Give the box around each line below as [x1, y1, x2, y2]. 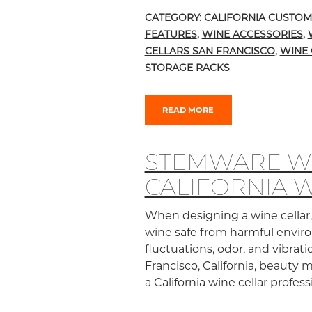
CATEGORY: [144, 11, 204, 24]
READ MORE [162, 104, 214, 115]
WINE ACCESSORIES [201, 28, 303, 41]
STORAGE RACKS [144, 61, 230, 75]
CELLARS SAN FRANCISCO [144, 45, 275, 58]
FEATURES [144, 28, 197, 41]
